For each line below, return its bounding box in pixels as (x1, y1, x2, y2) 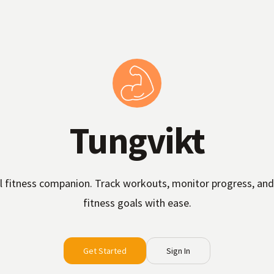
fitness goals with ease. (83, 196, 191, 210)
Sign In (166, 245, 190, 256)
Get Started (83, 245, 127, 256)
